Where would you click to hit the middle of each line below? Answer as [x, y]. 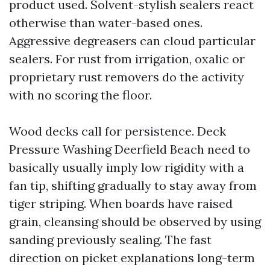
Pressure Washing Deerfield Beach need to [130, 149]
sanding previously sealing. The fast [110, 240]
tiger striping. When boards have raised [121, 203]
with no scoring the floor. [80, 95]
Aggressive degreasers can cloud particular [132, 41]
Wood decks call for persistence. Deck [118, 131]
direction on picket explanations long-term [132, 258]
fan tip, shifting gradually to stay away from [133, 185]
